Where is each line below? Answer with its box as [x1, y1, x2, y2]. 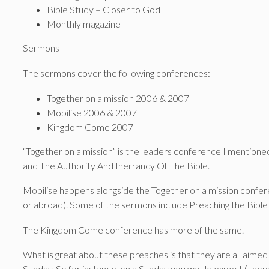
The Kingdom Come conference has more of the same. [23, 223, 244, 235]
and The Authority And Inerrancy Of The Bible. [23, 159, 210, 171]
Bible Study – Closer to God [47, 4, 160, 16]
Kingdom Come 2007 [47, 121, 133, 133]
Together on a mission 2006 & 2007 [47, 92, 189, 104]
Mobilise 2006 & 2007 [47, 106, 137, 118]
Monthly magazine [47, 18, 121, 30]
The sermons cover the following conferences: [23, 67, 210, 79]
